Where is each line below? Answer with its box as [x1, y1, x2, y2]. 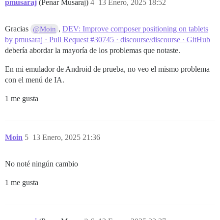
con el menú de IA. [5, 76, 64, 84]
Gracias [5, 25, 30, 33]
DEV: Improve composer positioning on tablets [62, 25, 209, 33]
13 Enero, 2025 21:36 [32, 133, 100, 142]
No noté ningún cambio [5, 160, 78, 168]
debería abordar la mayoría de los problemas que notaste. [5, 46, 180, 55]
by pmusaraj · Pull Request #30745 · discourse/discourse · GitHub [5, 35, 210, 44]
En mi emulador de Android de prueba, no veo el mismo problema [5, 65, 210, 74]
